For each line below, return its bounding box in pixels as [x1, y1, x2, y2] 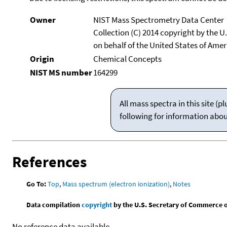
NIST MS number [29, 66, 92, 78]
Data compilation [26, 200, 82, 209]
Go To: [26, 179, 47, 188]
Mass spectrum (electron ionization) [62, 179, 170, 188]
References [12, 152, 87, 171]
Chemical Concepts [93, 53, 162, 64]
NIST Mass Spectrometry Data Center [93, 14, 224, 25]
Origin [29, 53, 54, 64]
